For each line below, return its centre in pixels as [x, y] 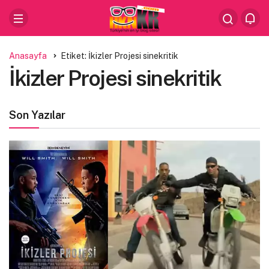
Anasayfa [28, 56]
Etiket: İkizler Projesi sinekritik [119, 56]
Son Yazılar [37, 115]
